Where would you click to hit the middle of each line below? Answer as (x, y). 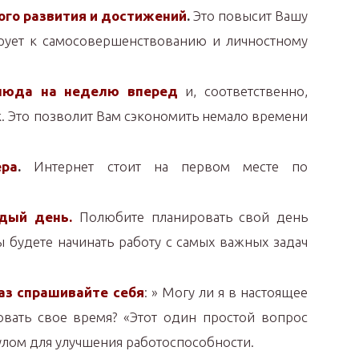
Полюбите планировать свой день (190, 217)
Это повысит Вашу (249, 16)
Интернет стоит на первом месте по (164, 166)
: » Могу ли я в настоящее (226, 292)
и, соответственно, (242, 91)
